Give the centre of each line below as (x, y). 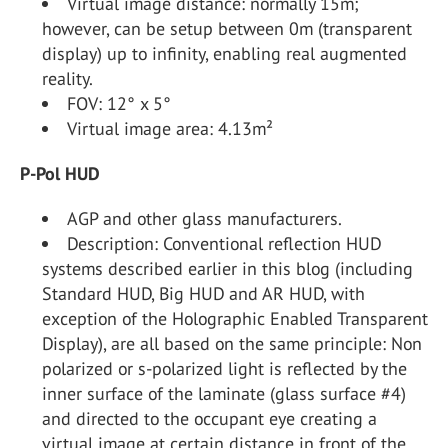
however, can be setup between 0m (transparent (227, 28)
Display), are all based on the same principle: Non (232, 343)
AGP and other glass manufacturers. (204, 218)
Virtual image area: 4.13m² (170, 128)
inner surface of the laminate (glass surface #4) (224, 393)
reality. (67, 78)
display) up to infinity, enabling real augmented (224, 53)
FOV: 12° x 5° (119, 103)
